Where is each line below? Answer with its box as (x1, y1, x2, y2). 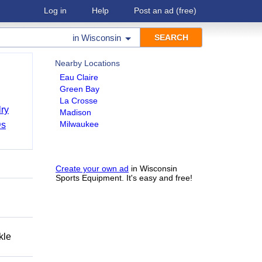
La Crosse (60, 96, 98, 105)
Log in (44, 6, 67, 15)
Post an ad (134, 6, 174, 15)
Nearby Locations (55, 58, 120, 68)
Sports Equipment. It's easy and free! (56, 173, 192, 182)
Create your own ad (56, 164, 129, 173)
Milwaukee (60, 119, 99, 129)
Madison (60, 108, 91, 117)
